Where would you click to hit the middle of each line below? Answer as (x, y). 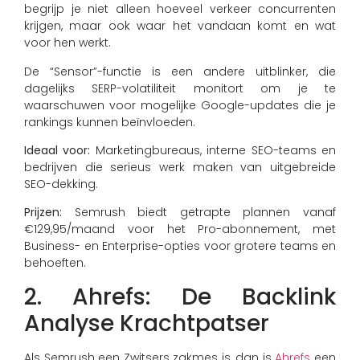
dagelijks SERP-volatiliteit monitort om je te (180, 88)
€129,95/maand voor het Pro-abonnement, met (180, 229)
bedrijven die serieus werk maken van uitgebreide (180, 168)
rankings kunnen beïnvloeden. (110, 122)
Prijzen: (43, 213)
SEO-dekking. (61, 184)
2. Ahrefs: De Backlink (180, 297)
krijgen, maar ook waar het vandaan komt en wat (180, 26)
